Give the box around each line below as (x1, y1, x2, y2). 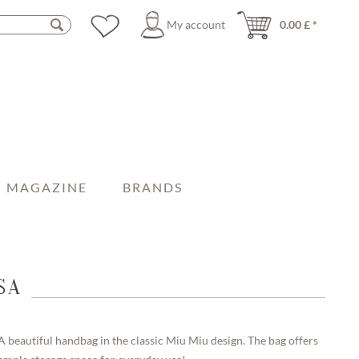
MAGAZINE (6, 179, 88, 195)
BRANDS (122, 179, 183, 195)
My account (167, 18, 225, 31)
